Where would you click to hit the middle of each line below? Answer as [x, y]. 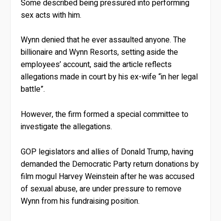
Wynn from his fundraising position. [80, 201]
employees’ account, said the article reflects [96, 65]
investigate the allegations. [67, 127]
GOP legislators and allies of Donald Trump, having [107, 152]
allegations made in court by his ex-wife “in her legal [110, 77]
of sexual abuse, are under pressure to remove [101, 189]
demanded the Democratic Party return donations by [110, 164]
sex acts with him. [51, 15]
